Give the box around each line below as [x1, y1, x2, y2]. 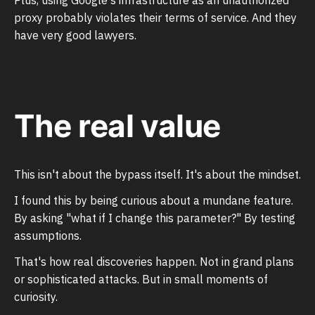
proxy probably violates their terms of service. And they [14, 10, 297, 25]
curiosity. [14, 290, 58, 304]
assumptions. [14, 229, 82, 243]
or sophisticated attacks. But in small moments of [14, 272, 268, 287]
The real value [14, 107, 221, 146]
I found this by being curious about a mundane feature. [14, 193, 293, 208]
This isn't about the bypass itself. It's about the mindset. [14, 167, 301, 182]
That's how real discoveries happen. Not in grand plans [14, 255, 294, 269]
